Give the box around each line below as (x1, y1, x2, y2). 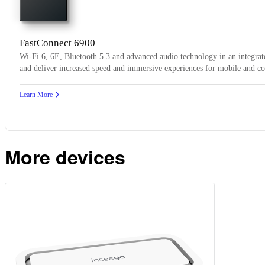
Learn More (20, 90, 53, 99)
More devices (5, 143, 125, 170)
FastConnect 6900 (20, 37, 95, 49)
